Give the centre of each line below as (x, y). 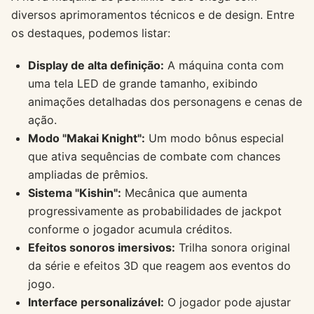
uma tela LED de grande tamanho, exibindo (143, 83)
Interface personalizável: (96, 302)
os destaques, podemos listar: (91, 33)
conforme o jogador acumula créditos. (130, 229)
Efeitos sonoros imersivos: (102, 247)
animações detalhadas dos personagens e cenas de (165, 101)
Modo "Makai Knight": (87, 138)
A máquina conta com (224, 65)
